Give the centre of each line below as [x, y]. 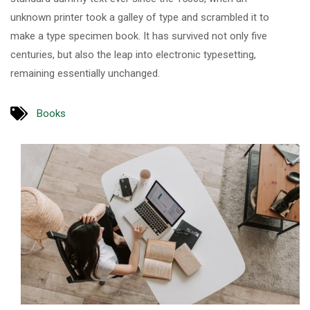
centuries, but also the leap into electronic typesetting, [133, 55]
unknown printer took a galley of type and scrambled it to [140, 17]
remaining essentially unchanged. [85, 73]
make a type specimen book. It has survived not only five [139, 36]
